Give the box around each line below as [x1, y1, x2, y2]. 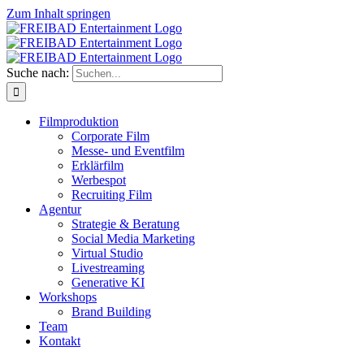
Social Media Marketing [71, 232, 195, 245]
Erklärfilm [71, 158, 123, 172]
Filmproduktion [39, 115, 119, 128]
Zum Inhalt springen [6, 6, 110, 20]
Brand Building [71, 305, 151, 318]
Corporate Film [71, 129, 149, 143]
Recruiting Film [71, 188, 152, 201]
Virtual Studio [71, 246, 143, 260]
